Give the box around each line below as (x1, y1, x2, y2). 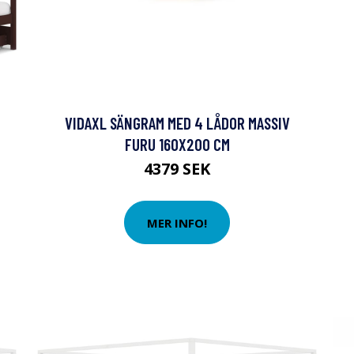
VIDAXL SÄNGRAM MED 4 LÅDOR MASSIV (64, 113, 290, 133)
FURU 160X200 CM (124, 134, 230, 154)
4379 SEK (144, 158, 210, 179)
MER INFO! (147, 214, 207, 231)
